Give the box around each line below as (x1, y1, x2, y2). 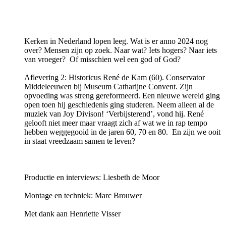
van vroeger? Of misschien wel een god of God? (24, 55, 181, 64)
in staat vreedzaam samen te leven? (24, 137, 135, 146)
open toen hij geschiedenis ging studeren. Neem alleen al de (24, 100, 214, 109)
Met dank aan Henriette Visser (24, 209, 121, 218)
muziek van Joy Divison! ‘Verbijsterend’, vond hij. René (24, 109, 204, 119)
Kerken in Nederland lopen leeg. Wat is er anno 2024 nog (24, 37, 208, 46)
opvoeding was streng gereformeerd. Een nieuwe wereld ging (24, 91, 220, 100)
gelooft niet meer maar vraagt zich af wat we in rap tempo (24, 119, 207, 128)
